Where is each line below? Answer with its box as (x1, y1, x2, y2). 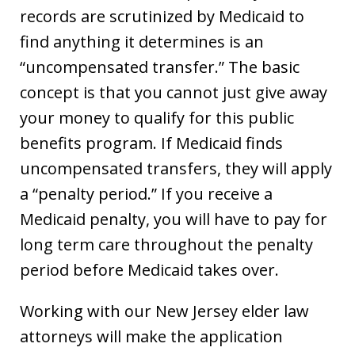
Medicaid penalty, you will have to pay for (20, 208, 327, 230)
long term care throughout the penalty (20, 233, 313, 255)
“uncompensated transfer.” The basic (20, 55, 300, 78)
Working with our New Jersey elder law (20, 300, 309, 322)
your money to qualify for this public (20, 106, 294, 128)
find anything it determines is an (20, 30, 264, 52)
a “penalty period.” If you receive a (20, 182, 273, 204)
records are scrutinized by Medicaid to (20, 5, 304, 27)
